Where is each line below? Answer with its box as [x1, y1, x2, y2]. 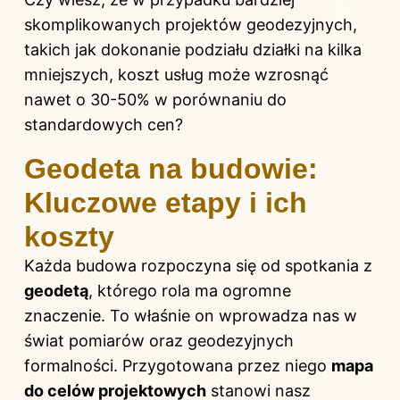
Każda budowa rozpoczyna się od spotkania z [24, 256, 372, 276]
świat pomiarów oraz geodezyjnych [24, 331, 294, 351]
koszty [24, 221, 114, 254]
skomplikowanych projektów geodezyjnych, [24, 15, 357, 35]
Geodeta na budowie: [24, 153, 318, 186]
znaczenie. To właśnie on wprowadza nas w [24, 306, 357, 326]
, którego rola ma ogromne [88, 281, 291, 301]
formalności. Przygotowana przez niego [24, 356, 331, 376]
